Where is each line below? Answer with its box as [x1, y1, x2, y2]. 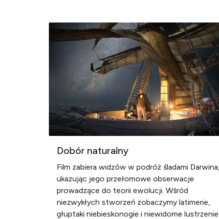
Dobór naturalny [57, 145, 129, 156]
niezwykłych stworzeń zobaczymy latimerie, [57, 197, 210, 207]
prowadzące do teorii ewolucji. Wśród [57, 186, 188, 195]
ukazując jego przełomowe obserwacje [57, 174, 194, 183]
